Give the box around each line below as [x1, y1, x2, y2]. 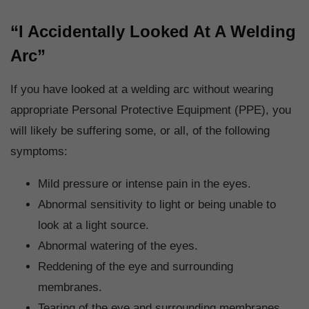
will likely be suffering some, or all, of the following [10, 124, 270, 138]
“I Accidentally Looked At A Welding [10, 22, 296, 41]
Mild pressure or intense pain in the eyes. [38, 177, 251, 191]
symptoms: [10, 145, 68, 159]
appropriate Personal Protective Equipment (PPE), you [10, 103, 291, 117]
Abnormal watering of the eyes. [38, 239, 198, 253]
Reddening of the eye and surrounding [38, 260, 233, 274]
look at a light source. [38, 219, 149, 232]
